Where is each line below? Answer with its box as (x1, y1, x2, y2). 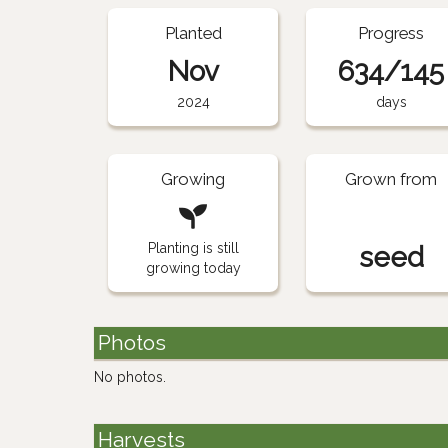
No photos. (94, 368, 167, 385)
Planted (164, 22, 222, 43)
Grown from (345, 168, 438, 189)
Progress (358, 22, 425, 43)
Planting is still (147, 239, 239, 256)
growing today (145, 259, 241, 276)
